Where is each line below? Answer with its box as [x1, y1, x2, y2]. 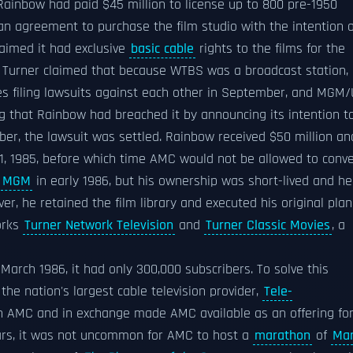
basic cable [131, 40, 194, 58]
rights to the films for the [195, 40, 345, 58]
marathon [255, 327, 310, 344]
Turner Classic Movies [206, 217, 330, 234]
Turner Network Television [24, 217, 173, 234]
